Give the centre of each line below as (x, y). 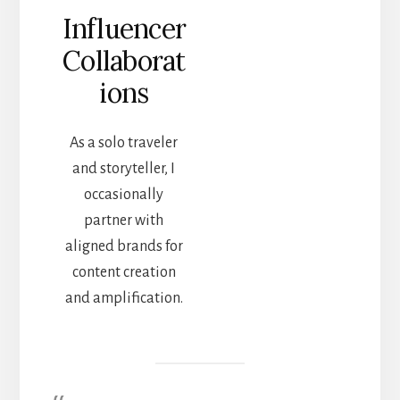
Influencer (124, 28)
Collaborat (124, 60)
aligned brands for (124, 246)
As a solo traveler (124, 142)
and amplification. (124, 298)
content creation (124, 272)
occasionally (124, 194)
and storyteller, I (124, 168)
